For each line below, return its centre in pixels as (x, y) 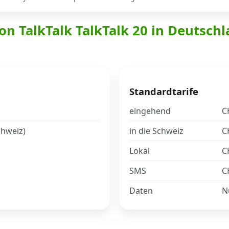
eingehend (150, 111)
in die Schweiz (156, 131)
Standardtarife (164, 91)
